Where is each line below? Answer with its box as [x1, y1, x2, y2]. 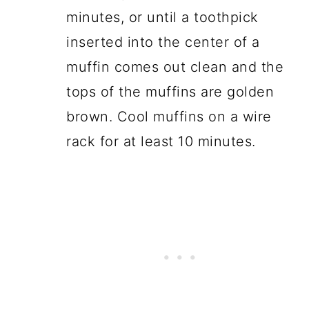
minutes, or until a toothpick [66, 8, 259, 26]
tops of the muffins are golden [66, 83, 275, 100]
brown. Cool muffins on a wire [66, 108, 272, 125]
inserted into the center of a [66, 33, 260, 50]
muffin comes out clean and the [66, 58, 284, 75]
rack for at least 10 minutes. [66, 132, 256, 150]
